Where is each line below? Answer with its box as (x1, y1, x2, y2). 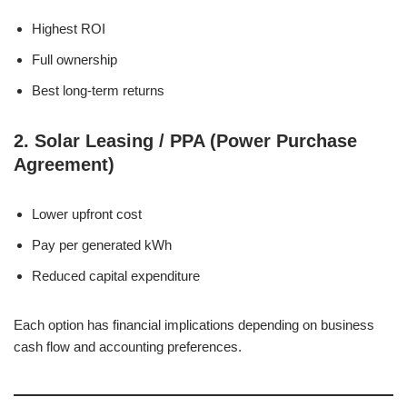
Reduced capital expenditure (32, 268, 200, 283)
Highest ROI (32, 21, 105, 36)
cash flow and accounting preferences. (14, 339, 242, 354)
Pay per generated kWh (32, 237, 172, 253)
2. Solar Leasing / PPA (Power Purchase (14, 131, 357, 151)
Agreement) (14, 154, 114, 174)
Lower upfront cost (32, 206, 142, 222)
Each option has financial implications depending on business (14, 317, 374, 333)
